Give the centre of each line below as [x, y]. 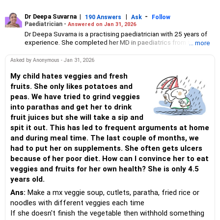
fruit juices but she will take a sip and [77, 117]
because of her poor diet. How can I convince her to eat [110, 159]
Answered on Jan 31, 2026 [102, 24]
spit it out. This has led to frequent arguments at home [110, 128]
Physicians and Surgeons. [62, 75]
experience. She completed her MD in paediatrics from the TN [116, 42]
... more [200, 42]
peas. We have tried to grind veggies [75, 97]
